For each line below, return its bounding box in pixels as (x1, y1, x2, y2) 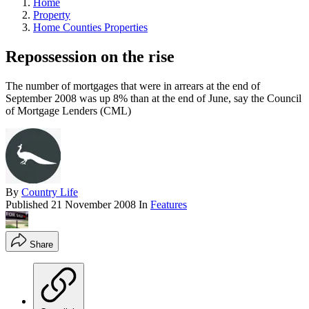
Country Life (21, 186, 78, 198)
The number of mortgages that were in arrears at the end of (6, 79, 260, 92)
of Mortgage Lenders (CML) (6, 104, 131, 117)
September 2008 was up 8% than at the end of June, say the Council (6, 92, 301, 104)
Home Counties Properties (33, 21, 148, 33)
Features (150, 198, 187, 210)
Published (6, 198, 51, 210)
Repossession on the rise (6, 47, 175, 66)
